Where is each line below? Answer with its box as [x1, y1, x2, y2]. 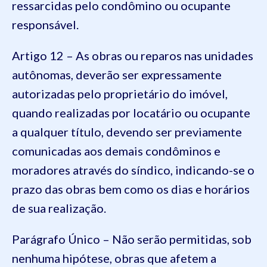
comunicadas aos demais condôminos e [12, 144, 221, 158]
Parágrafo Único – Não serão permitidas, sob [12, 232, 252, 246]
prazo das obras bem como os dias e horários [12, 182, 250, 196]
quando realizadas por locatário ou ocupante [12, 105, 250, 120]
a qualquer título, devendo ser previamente [12, 125, 242, 139]
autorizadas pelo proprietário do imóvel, [12, 86, 228, 101]
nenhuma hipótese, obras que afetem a [12, 251, 216, 265]
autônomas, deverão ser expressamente [12, 67, 222, 82]
